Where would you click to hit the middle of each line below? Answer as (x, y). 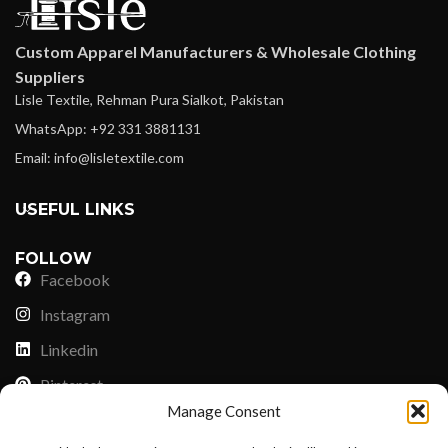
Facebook (75, 279)
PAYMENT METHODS (101, 434)
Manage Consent (224, 411)
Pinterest (71, 384)
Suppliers (50, 76)
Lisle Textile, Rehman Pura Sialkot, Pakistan (149, 99)
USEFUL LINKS (75, 209)
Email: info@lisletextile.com (99, 157)
